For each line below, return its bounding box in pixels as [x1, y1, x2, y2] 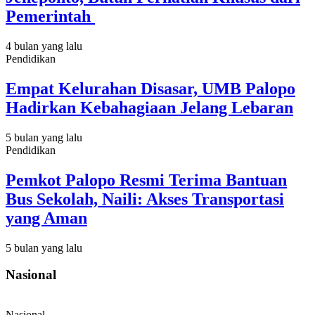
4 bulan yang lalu [6, 40, 82, 53]
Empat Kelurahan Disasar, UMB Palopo [6, 79, 295, 98]
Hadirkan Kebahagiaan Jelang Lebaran [6, 98, 293, 117]
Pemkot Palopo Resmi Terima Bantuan [6, 170, 287, 189]
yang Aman [6, 208, 87, 227]
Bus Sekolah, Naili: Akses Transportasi [6, 189, 284, 208]
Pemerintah [6, 7, 95, 26]
